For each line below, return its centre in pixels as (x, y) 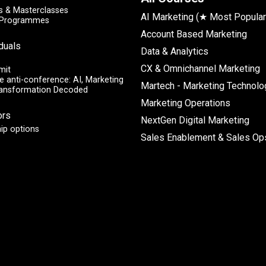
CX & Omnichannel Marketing (200, 69)
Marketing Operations (185, 103)
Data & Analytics (174, 52)
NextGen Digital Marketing (195, 121)
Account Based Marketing (194, 34)
